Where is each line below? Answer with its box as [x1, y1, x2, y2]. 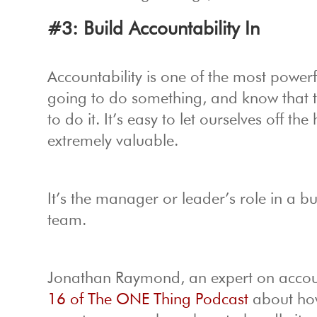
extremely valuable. [47, 134, 179, 150]
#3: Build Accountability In [47, 21, 260, 40]
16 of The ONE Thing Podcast [47, 292, 249, 309]
